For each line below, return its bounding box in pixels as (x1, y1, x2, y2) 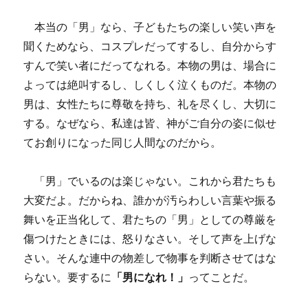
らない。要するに (23, 270, 112, 284)
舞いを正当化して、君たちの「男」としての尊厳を (23, 212, 277, 226)
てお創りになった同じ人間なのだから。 (23, 135, 222, 149)
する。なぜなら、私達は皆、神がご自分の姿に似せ (23, 116, 277, 130)
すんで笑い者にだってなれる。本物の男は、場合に (23, 58, 277, 72)
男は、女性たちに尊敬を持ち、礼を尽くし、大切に (23, 97, 277, 111)
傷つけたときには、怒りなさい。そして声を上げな (23, 232, 277, 245)
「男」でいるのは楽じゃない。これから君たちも (23, 174, 277, 188)
